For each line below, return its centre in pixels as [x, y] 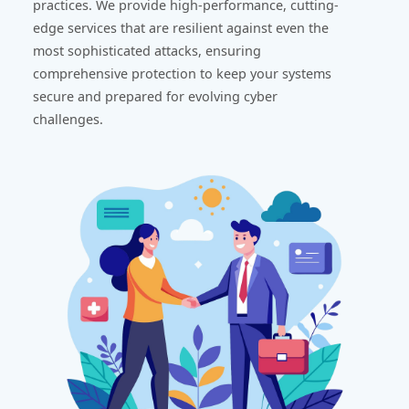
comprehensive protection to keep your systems [182, 73]
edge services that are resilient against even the [181, 27]
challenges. [68, 119]
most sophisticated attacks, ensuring [147, 50]
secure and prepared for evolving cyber [155, 96]
